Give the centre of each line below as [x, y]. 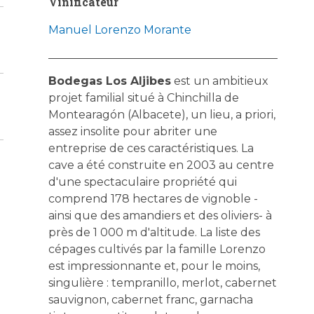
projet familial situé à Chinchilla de [143, 97]
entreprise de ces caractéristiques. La [151, 148]
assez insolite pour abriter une [132, 131]
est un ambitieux [219, 81]
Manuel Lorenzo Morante [120, 29]
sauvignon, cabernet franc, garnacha [150, 299]
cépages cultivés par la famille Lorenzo [157, 249]
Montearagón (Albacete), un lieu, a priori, [162, 114]
